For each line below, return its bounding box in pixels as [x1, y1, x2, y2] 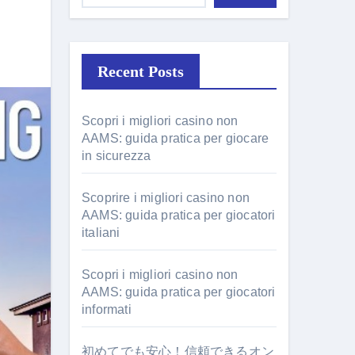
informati [82, 303, 132, 316]
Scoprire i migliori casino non [82, 191, 250, 204]
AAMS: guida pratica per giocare [82, 132, 269, 145]
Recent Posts [97, 63, 184, 80]
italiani [82, 226, 120, 239]
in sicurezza [82, 149, 151, 162]
